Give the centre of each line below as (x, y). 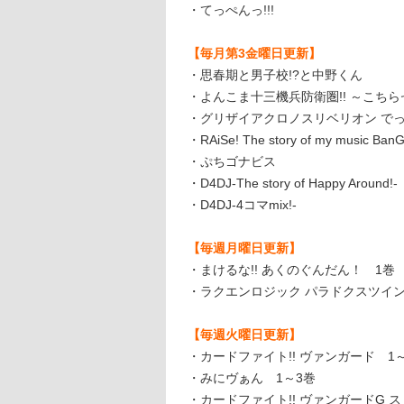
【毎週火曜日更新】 (244, 335)
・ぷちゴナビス (232, 161)
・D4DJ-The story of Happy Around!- (293, 183)
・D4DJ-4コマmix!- (242, 205)
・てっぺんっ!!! (231, 10)
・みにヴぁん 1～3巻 (252, 378)
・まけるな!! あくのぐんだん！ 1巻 (291, 270)
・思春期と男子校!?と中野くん (275, 75)
